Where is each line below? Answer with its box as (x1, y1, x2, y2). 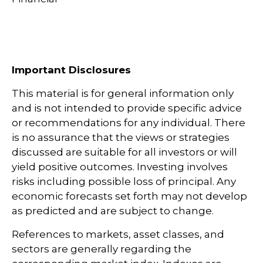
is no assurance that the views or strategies (12, 131, 230, 144)
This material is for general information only (12, 87, 234, 100)
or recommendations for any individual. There (12, 117, 245, 129)
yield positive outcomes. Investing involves (12, 161, 228, 173)
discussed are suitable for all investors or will (12, 146, 237, 159)
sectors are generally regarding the (12, 243, 191, 255)
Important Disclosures (12, 64, 131, 76)
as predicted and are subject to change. (12, 205, 214, 217)
